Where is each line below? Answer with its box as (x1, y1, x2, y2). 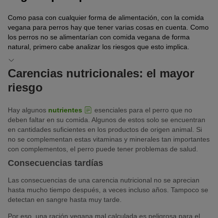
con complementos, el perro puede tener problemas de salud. (8, 145, 198, 153)
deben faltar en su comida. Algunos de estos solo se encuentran (8, 116, 205, 124)
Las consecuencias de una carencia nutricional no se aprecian (8, 176, 200, 184)
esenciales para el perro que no (92, 106, 192, 114)
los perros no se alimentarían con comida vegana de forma (8, 33, 190, 41)
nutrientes (48, 106, 82, 114)
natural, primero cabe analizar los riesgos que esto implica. (8, 43, 189, 51)
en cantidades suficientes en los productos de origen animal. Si (8, 126, 202, 134)
